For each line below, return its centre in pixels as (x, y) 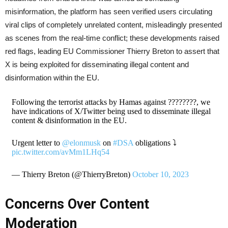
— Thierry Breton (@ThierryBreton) (72, 174)
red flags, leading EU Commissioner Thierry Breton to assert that (112, 51)
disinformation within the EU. (52, 78)
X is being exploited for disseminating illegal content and (97, 64)
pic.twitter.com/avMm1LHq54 (60, 152)
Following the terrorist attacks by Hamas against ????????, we (111, 102)
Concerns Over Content (77, 204)
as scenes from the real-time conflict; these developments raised (112, 38)
